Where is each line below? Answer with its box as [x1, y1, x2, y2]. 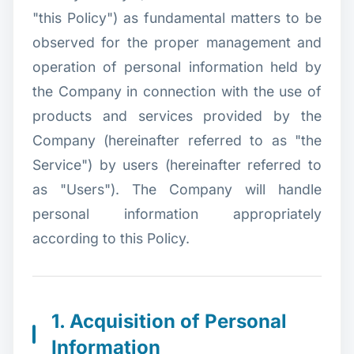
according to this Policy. [32, 229, 190, 247]
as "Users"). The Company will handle [32, 180, 322, 198]
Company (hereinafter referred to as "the [32, 131, 322, 149]
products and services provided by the [32, 107, 322, 124]
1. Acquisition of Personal [51, 309, 287, 333]
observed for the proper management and [32, 33, 322, 51]
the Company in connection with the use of [32, 82, 322, 100]
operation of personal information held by [32, 58, 322, 75]
